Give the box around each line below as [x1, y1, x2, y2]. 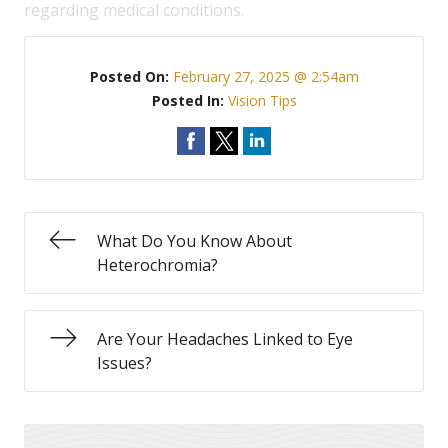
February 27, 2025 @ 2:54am [172, 67, 359, 86]
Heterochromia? [97, 254, 218, 276]
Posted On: [89, 67, 173, 86]
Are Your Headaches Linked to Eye [97, 328, 353, 350]
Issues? [97, 352, 152, 374]
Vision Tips [227, 91, 297, 110]
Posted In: [151, 91, 228, 110]
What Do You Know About [97, 230, 292, 252]
